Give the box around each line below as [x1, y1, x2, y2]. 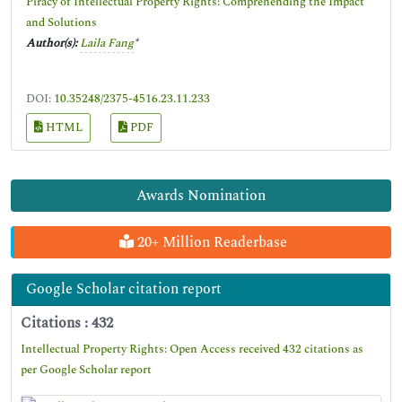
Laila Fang [80, 34, 134, 52]
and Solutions [26, 13, 97, 31]
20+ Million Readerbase [133, 232, 287, 253]
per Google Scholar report [21, 361, 152, 379]
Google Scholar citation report [26, 278, 222, 300]
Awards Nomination [136, 185, 266, 206]
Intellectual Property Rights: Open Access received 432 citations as [21, 340, 363, 358]
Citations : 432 [21, 312, 113, 334]
